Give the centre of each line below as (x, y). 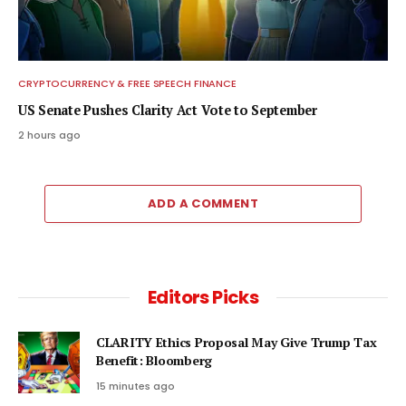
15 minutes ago (135, 387)
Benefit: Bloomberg (154, 361)
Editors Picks (203, 298)
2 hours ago (49, 135)
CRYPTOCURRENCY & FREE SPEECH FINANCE (128, 84)
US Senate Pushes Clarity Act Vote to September (168, 111)
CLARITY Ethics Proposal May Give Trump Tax (237, 343)
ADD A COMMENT (203, 204)
